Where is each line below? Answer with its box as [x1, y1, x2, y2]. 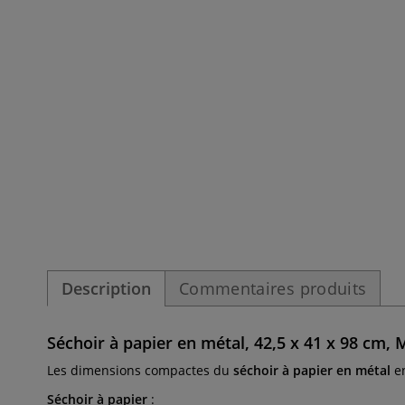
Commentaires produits [179, 278, 367, 299]
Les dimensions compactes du [47, 362, 233, 379]
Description [61, 278, 151, 299]
